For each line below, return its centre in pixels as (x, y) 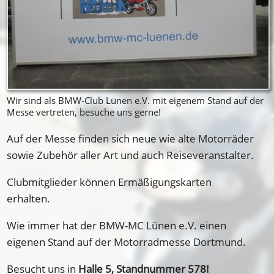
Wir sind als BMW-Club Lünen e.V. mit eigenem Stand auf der (135, 100)
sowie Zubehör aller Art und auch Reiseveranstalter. (131, 155)
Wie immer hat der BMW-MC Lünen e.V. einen (117, 225)
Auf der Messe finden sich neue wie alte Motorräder (131, 138)
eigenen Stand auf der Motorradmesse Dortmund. (127, 242)
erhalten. (29, 198)
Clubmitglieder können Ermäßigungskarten (109, 182)
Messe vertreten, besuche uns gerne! (84, 112)
